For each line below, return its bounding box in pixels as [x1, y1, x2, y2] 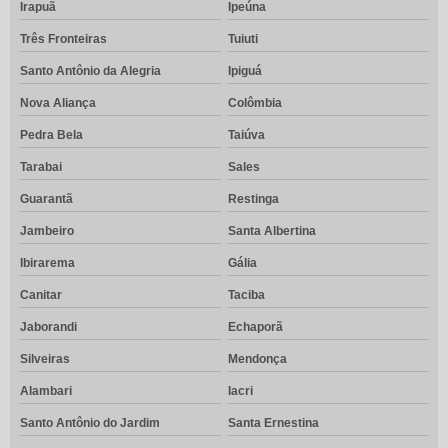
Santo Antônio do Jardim [20, 416, 160, 431]
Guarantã [20, 192, 73, 207]
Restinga [227, 192, 279, 207]
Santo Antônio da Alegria [20, 64, 161, 79]
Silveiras [20, 352, 70, 367]
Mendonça [227, 352, 287, 367]
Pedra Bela [20, 128, 83, 143]
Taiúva [227, 128, 265, 143]
